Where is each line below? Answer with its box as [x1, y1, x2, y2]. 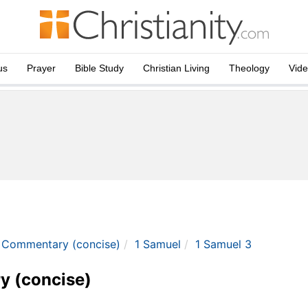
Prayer [27, 63, 56, 74]
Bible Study [75, 63, 124, 74]
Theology [229, 63, 269, 74]
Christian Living [143, 63, 210, 74]
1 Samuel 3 [195, 237, 252, 251]
